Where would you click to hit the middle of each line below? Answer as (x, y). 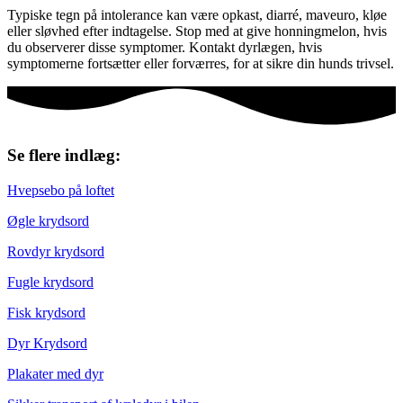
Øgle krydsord (48, 220)
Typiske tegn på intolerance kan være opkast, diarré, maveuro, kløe (197, 14)
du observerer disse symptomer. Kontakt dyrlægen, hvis (165, 47)
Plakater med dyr (55, 373)
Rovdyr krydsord (56, 251)
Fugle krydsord (50, 282)
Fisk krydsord (46, 312)
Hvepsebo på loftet (61, 190)
